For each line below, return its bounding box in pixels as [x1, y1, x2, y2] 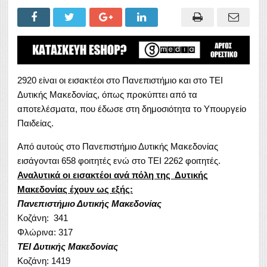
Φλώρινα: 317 [17, 226, 73, 237]
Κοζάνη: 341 [17, 212, 68, 223]
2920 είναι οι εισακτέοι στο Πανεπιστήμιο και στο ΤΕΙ [17, 74, 223, 85]
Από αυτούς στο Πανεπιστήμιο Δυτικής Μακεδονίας [17, 141, 218, 151]
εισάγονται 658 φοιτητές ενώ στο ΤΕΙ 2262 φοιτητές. [17, 155, 221, 166]
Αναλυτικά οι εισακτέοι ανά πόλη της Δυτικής [17, 169, 208, 180]
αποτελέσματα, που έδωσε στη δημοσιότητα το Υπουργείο [17, 103, 246, 114]
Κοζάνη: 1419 [17, 255, 70, 266]
